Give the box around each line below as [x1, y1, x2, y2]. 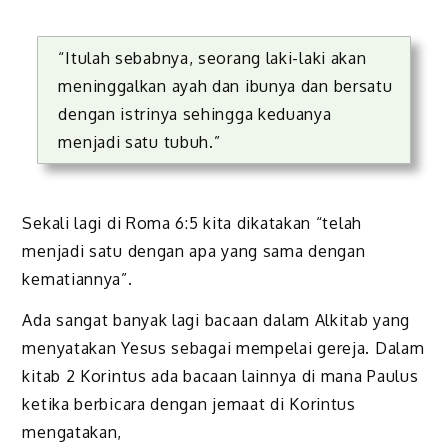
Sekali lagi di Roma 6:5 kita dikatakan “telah [22, 213, 362, 234]
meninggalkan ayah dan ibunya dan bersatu [58, 76, 393, 97]
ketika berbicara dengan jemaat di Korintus [22, 393, 356, 414]
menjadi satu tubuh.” [58, 132, 221, 153]
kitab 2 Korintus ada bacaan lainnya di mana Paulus [22, 365, 419, 386]
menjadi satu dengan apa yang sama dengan [22, 241, 366, 262]
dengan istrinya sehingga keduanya [58, 104, 332, 125]
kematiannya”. [22, 269, 133, 290]
